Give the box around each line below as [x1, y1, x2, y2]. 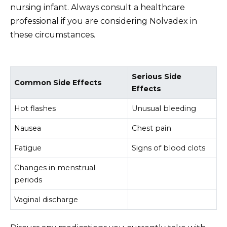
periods [14, 175, 43, 184]
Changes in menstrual [14, 163, 96, 172]
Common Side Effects [14, 78, 102, 87]
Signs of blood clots [132, 143, 206, 153]
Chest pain [132, 123, 172, 133]
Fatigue [14, 143, 42, 153]
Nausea [14, 123, 42, 133]
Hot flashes [14, 103, 56, 113]
